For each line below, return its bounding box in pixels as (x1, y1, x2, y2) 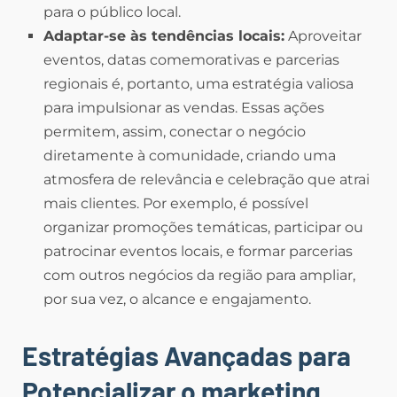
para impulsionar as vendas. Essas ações (43, 99, 324, 116)
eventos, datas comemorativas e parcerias (43, 51, 339, 68)
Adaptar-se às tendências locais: (43, 27, 284, 44)
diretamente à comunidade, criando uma (43, 147, 336, 164)
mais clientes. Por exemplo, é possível (43, 195, 308, 212)
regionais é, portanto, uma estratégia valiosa (43, 75, 354, 92)
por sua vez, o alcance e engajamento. (43, 291, 311, 307)
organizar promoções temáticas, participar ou (43, 219, 363, 236)
